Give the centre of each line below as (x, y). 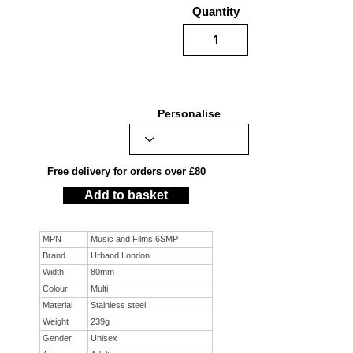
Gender (57, 338)
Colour (55, 289)
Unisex (104, 338)
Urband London (120, 256)
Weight (56, 322)
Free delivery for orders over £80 (126, 171)
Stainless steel (118, 305)
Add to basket (126, 195)
